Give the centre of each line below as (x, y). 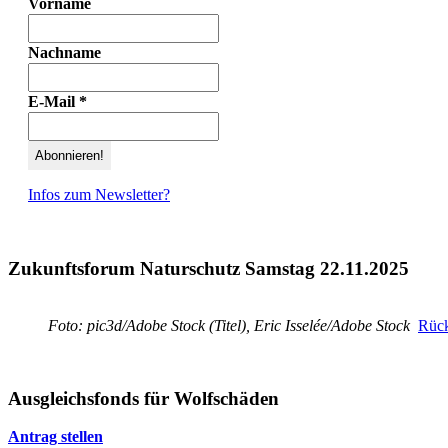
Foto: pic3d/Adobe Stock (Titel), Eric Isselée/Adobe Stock (233, 325)
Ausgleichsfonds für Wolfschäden (143, 398)
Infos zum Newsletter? (99, 194)
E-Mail (53, 101)
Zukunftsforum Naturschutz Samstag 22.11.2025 (208, 269)
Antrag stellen (55, 437)
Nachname (64, 52)
